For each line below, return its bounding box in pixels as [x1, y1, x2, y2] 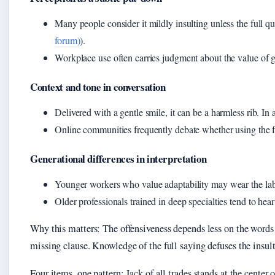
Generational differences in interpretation [30, 151, 207, 167]
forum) [55, 34, 80, 47]
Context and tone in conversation [30, 79, 166, 95]
